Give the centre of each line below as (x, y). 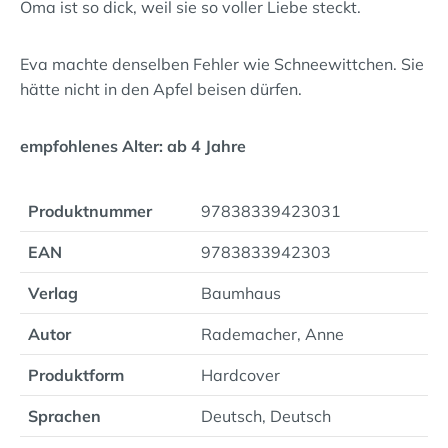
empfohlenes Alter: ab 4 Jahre (133, 146)
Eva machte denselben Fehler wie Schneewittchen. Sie (222, 64)
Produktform (76, 375)
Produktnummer (90, 211)
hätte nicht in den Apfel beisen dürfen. (161, 89)
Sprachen (64, 416)
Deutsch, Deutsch (266, 416)
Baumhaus (241, 293)
